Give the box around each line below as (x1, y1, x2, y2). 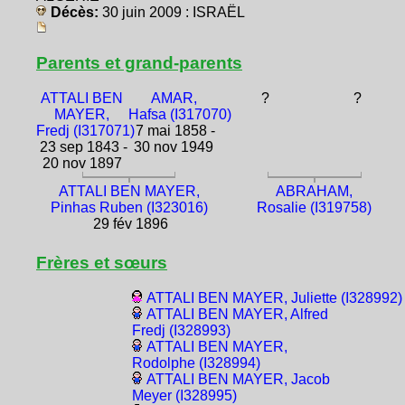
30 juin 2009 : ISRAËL (102, 4, 245, 20)
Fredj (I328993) (131, 322, 231, 338)
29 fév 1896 (89, 215, 169, 231)
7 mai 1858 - (132, 122, 216, 138)
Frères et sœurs (36, 252, 167, 272)
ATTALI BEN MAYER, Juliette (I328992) (146, 289, 402, 306)
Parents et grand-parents (36, 52, 242, 72)
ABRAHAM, (276, 183, 353, 199)
